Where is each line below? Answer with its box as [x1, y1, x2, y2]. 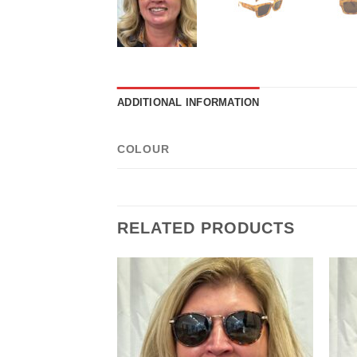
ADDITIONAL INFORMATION [117, 96, 260, 108]
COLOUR [117, 142, 170, 155]
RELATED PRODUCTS [117, 218, 295, 237]
